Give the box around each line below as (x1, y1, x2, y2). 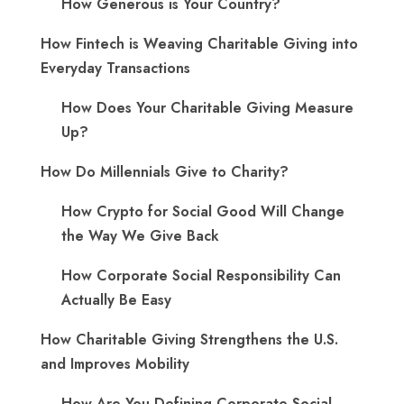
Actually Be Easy (61, 289, 171, 311)
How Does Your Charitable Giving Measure (61, 97, 353, 119)
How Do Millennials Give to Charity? (41, 161, 289, 183)
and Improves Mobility (41, 353, 189, 375)
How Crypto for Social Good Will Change (61, 201, 344, 223)
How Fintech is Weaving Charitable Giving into (41, 33, 358, 55)
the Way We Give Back (61, 225, 219, 247)
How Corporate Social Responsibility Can (61, 265, 341, 287)
